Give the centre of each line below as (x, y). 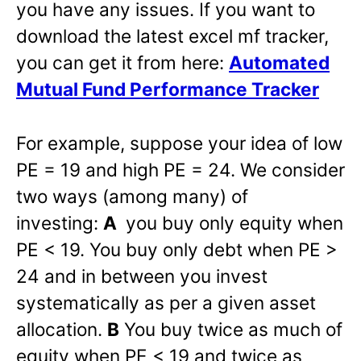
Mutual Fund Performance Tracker (168, 89)
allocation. (62, 329)
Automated (279, 62)
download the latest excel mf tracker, (172, 35)
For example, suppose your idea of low (179, 143)
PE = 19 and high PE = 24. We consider (180, 169)
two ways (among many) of (132, 196)
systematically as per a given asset (166, 302)
